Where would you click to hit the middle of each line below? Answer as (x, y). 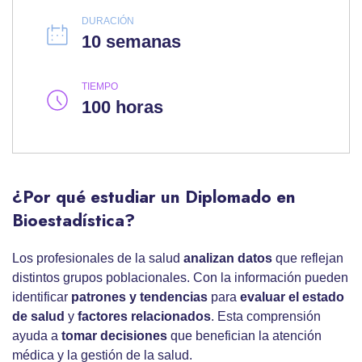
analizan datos (228, 259)
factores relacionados (144, 317)
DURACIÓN (108, 21)
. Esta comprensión (266, 317)
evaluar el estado (292, 297)
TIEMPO (100, 87)
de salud (38, 317)
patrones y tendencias (139, 297)
